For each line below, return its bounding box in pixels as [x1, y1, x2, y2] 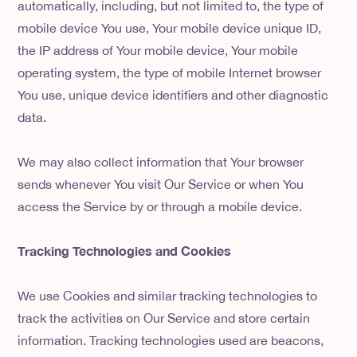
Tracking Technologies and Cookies [18, 243, 232, 259]
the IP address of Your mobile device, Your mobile [18, 43, 299, 58]
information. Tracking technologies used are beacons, [18, 333, 324, 348]
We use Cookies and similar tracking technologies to [18, 288, 318, 304]
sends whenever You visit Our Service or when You [18, 177, 304, 192]
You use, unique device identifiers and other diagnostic [18, 88, 329, 103]
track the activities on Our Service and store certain [18, 311, 311, 326]
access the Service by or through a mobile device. [18, 199, 303, 214]
